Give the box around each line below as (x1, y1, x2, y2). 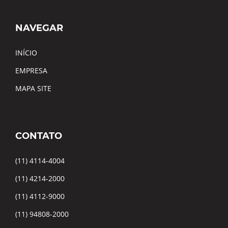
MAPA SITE (15, 83, 51, 94)
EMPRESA (15, 66, 47, 76)
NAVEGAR (15, 22, 63, 34)
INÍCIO (15, 48, 37, 58)
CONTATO (15, 130, 62, 142)
